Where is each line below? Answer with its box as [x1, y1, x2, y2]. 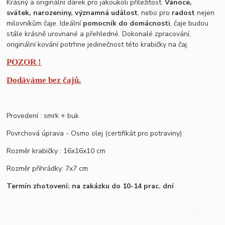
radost [172, 8, 195, 18]
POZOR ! [7, 57, 42, 67]
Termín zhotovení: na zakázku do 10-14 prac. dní [7, 181, 174, 191]
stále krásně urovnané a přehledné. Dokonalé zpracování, [7, 29, 191, 39]
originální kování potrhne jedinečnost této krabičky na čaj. [7, 40, 189, 50]
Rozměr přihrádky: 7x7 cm [7, 164, 88, 174]
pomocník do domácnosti [83, 19, 171, 29]
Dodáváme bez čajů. [7, 75, 81, 85]
